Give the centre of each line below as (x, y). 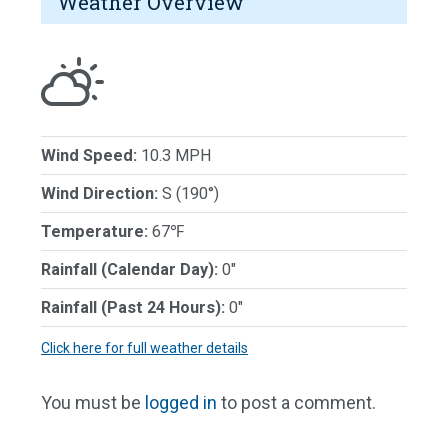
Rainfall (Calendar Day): (129, 270)
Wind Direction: (99, 194)
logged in (181, 403)
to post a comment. (296, 403)
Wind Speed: (89, 156)
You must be (93, 403)
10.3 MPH (174, 156)
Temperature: (94, 232)
